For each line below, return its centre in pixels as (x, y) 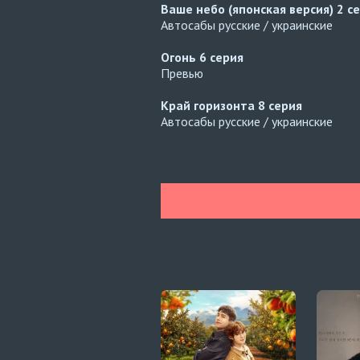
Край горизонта (209, 105)
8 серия (280, 105)
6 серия (221, 57)
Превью (182, 73)
